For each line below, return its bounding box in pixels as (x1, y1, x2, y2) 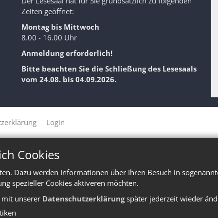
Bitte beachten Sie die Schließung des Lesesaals (21, 64, 197, 74)
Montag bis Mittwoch (21, 22, 99, 32)
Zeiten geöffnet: (21, 6, 74, 17)
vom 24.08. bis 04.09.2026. (21, 74, 116, 85)
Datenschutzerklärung (42, 194, 125, 203)
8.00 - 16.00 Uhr (21, 33, 77, 43)
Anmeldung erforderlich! (21, 48, 112, 58)
